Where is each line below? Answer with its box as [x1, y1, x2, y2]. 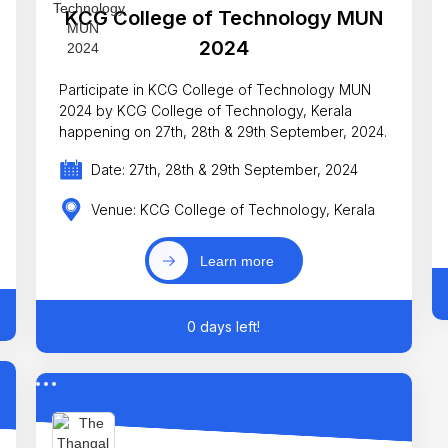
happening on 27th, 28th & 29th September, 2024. [59, 122, 388, 140]
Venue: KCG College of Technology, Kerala [91, 200, 376, 218]
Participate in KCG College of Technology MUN [59, 80, 372, 98]
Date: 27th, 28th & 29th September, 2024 [91, 161, 359, 179]
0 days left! [187, 318, 261, 336]
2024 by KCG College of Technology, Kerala [59, 101, 353, 119]
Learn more [200, 252, 275, 269]
